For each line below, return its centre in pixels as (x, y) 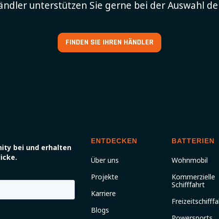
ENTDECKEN (114, 141)
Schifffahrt (188, 185)
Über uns (105, 160)
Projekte (105, 177)
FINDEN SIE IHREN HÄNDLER (109, 42)
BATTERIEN (193, 141)
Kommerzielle (193, 177)
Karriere (103, 193)
